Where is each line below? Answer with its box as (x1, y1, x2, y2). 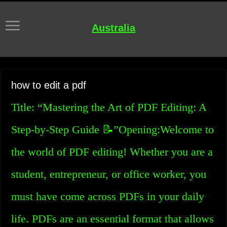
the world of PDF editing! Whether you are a (11, 145, 213, 158)
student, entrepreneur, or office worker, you (11, 168, 207, 180)
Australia (92, 22, 135, 33)
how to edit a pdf (11, 80, 87, 91)
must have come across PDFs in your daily (11, 190, 205, 203)
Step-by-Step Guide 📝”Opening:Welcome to (11, 123, 214, 136)
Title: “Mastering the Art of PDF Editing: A (11, 101, 207, 113)
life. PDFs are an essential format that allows (11, 212, 214, 225)
